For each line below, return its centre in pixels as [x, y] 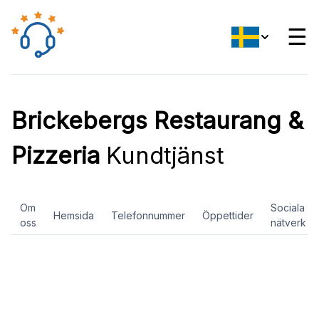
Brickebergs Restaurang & [157, 120]
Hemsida [74, 215]
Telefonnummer [148, 215]
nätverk [288, 223]
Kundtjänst [162, 155]
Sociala [288, 208]
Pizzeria [56, 155]
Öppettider [228, 215]
